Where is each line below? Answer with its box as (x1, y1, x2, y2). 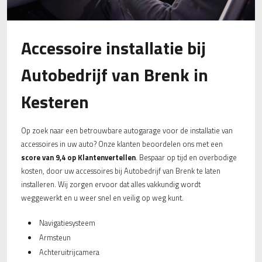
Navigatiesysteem (39, 217, 95, 229)
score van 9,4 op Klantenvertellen (21, 151, 136, 163)
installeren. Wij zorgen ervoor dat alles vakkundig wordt (21, 178, 201, 190)
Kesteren (21, 88, 89, 115)
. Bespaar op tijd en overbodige (136, 151, 237, 163)
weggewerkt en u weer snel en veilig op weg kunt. (21, 192, 184, 204)
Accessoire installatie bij (21, 34, 206, 61)
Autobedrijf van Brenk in (21, 61, 208, 88)
